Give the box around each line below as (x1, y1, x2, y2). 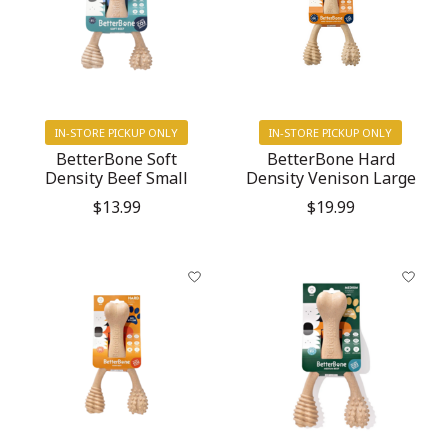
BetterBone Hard (266, 147, 395, 170)
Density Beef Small (45, 166, 189, 189)
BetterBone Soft (56, 147, 178, 170)
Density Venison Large (245, 166, 416, 189)
